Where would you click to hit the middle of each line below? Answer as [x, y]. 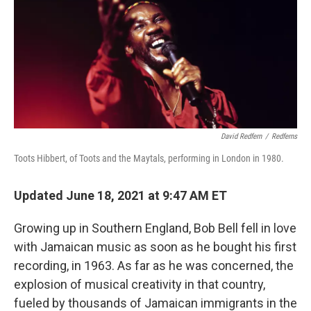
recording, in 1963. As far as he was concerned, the [154, 266]
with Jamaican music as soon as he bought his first [155, 247]
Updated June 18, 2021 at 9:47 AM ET [120, 196]
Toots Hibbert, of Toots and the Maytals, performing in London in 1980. [149, 159]
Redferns [284, 137]
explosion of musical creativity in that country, [140, 285]
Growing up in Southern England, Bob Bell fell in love [155, 228]
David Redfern [241, 137]
